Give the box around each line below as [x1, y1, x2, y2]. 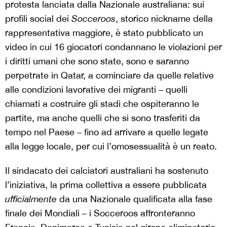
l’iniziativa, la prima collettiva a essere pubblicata [5, 179, 207, 190]
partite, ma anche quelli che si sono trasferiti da [5, 112, 200, 123]
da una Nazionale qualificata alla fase [59, 193, 212, 204]
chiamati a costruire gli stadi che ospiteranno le [5, 98, 199, 109]
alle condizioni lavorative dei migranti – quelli [5, 84, 187, 95]
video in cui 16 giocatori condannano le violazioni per [5, 41, 222, 52]
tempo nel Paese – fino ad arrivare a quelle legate [5, 126, 208, 137]
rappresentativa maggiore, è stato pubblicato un [5, 27, 203, 38]
